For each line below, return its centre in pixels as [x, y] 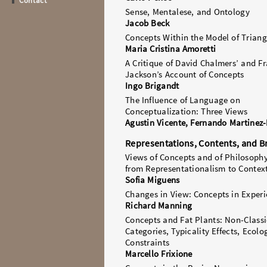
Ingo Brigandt [152, 86]
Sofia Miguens [153, 180]
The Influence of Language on [183, 100]
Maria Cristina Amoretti [171, 49]
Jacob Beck [148, 23]
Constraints [148, 243]
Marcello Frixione [159, 254]
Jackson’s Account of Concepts [185, 74]
